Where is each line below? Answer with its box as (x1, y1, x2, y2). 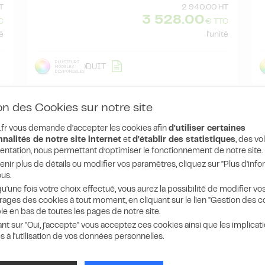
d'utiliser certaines (169, 125, 245, 132)
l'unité (206, 31, 228, 38)
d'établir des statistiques (132, 136, 235, 144)
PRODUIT (67, 63, 106, 71)
